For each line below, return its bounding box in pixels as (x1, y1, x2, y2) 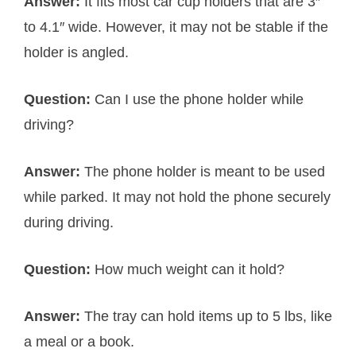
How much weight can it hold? (95, 261, 284, 277)
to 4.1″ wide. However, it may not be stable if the (24, 18, 328, 35)
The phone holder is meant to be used (84, 163, 325, 180)
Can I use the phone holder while (95, 91, 304, 107)
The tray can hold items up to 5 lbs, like (84, 308, 332, 324)
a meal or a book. (24, 333, 134, 350)
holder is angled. (24, 44, 129, 60)
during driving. (24, 214, 114, 230)
